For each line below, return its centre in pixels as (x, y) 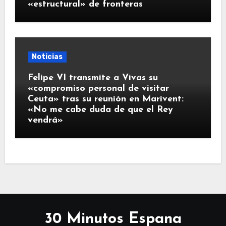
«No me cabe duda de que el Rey (100, 110)
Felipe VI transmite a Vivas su (93, 78)
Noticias (47, 57)
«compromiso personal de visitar (98, 89)
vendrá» (45, 121)
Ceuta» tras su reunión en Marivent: (105, 99)
